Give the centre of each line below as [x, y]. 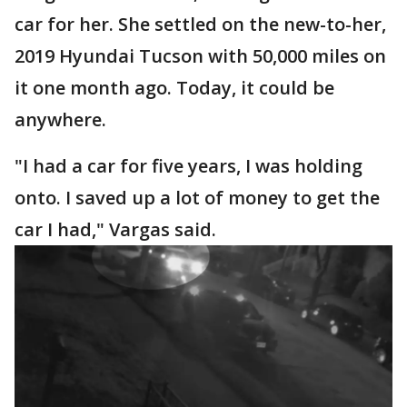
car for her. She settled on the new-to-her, [200, 24]
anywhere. [60, 119]
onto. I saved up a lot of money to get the [197, 198]
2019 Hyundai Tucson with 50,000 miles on [200, 56]
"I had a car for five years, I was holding [189, 166]
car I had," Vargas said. [115, 229]
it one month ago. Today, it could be [174, 88]
